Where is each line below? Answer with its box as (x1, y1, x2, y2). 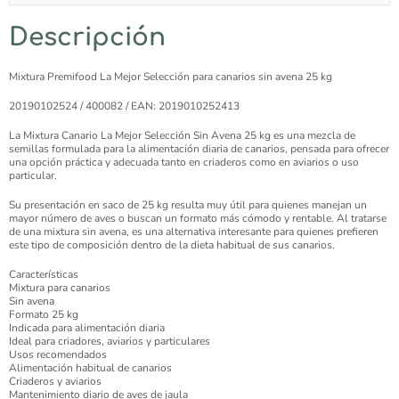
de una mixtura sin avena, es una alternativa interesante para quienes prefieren (9, 224, 379, 240)
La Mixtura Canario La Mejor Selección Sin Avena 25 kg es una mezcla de (9, 128, 355, 143)
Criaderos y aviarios (9, 374, 102, 389)
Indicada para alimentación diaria (9, 321, 165, 336)
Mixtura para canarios (9, 281, 110, 296)
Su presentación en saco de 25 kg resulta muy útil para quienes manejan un (9, 198, 367, 213)
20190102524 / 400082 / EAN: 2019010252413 (9, 99, 240, 114)
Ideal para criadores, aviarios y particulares (9, 334, 210, 349)
